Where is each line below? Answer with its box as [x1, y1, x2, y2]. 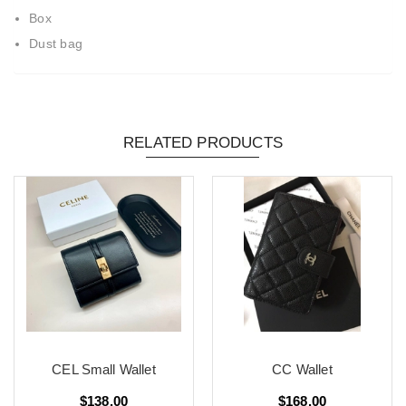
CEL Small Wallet [52, 362, 156, 378]
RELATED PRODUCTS [123, 134, 283, 152]
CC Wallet [272, 362, 333, 378]
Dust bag [29, 36, 82, 52]
